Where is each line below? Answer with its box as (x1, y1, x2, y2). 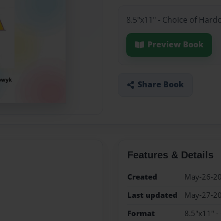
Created (127, 171, 157, 182)
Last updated (127, 189, 178, 200)
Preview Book (147, 39, 204, 50)
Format (127, 208, 155, 219)
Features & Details (127, 149, 214, 160)
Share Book (137, 79, 184, 90)
